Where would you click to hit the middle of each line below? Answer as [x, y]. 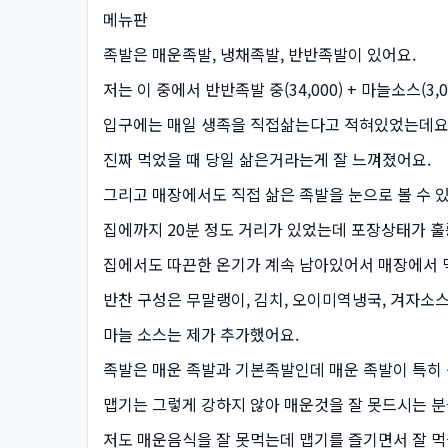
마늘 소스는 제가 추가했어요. [201, 333]
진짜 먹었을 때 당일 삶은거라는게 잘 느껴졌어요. [267, 158]
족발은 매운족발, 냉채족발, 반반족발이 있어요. [259, 53]
